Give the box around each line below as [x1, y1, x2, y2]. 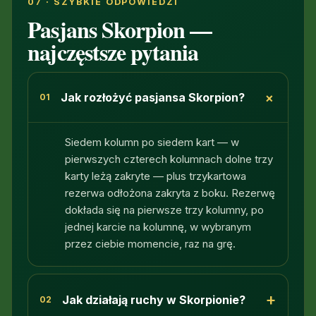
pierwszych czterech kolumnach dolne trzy [65, 152, 274, 166]
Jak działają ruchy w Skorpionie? [61, 292, 245, 307]
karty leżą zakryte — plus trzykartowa [65, 169, 247, 183]
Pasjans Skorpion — [28, 12, 212, 46]
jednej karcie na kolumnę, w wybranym [65, 219, 252, 233]
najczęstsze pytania [28, 35, 199, 68]
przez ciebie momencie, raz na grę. [65, 236, 236, 250]
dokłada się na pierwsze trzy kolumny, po [65, 202, 265, 217]
